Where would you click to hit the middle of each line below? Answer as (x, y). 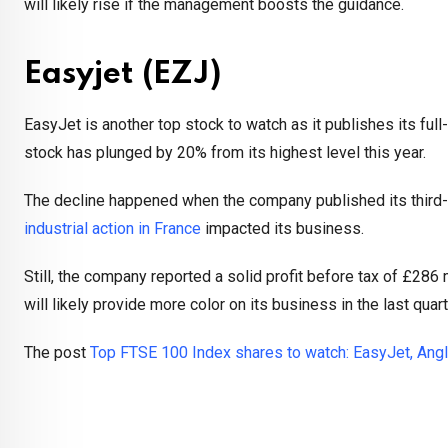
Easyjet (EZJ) (122, 75)
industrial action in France (112, 229)
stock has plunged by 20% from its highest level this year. (225, 153)
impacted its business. (282, 229)
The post (57, 353)
